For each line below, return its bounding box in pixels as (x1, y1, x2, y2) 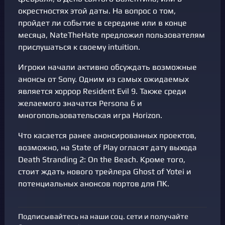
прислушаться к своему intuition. (18, 42, 140, 52)
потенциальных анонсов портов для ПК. (18, 179, 169, 189)
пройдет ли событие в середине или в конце (18, 18, 187, 28)
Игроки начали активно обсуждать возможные (18, 62, 197, 72)
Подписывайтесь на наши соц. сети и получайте (18, 212, 188, 221)
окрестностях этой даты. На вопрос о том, (18, 6, 176, 16)
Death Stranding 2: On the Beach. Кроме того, (18, 155, 185, 165)
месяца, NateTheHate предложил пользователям (18, 30, 205, 40)
